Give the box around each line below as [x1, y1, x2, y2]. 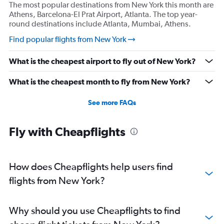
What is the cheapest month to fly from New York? [9, 77, 190, 86]
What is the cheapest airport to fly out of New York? [9, 56, 196, 66]
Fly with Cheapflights [9, 124, 125, 139]
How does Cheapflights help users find [9, 160, 173, 172]
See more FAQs [88, 98, 136, 107]
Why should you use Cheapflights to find [9, 204, 180, 216]
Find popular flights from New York [9, 34, 126, 44]
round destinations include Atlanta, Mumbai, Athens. [9, 19, 191, 29]
